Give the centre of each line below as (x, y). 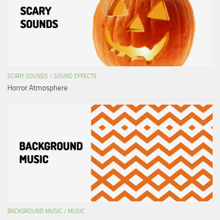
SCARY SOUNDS (28, 76)
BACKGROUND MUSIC (35, 211)
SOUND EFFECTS (75, 76)
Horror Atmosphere (38, 88)
